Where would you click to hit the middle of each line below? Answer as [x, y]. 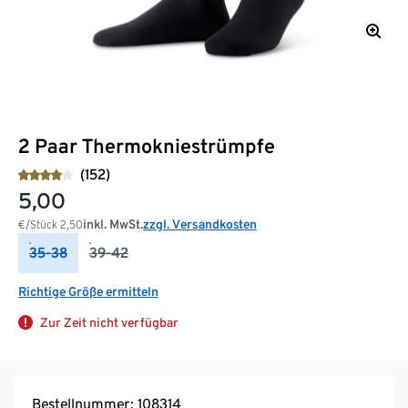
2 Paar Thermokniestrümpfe [147, 145]
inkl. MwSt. [113, 224]
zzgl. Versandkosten [200, 224]
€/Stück [39, 224]
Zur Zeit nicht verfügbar [109, 322]
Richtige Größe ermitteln [88, 291]
